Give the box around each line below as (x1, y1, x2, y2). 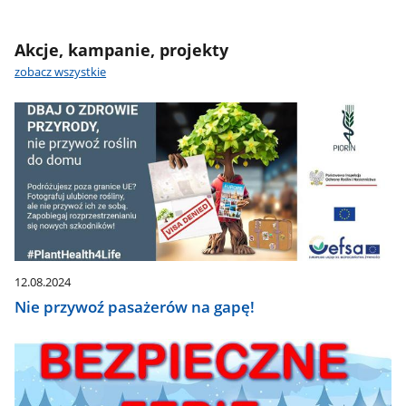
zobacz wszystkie (14, 63, 107, 81)
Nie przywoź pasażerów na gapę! (14, 295, 256, 317)
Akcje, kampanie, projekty (14, 38, 229, 62)
